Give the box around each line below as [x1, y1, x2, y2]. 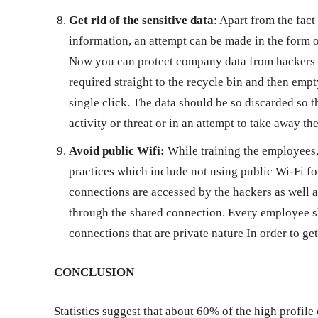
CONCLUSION [54, 265, 134, 279]
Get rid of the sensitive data [69, 13, 214, 27]
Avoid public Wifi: [69, 143, 168, 158]
